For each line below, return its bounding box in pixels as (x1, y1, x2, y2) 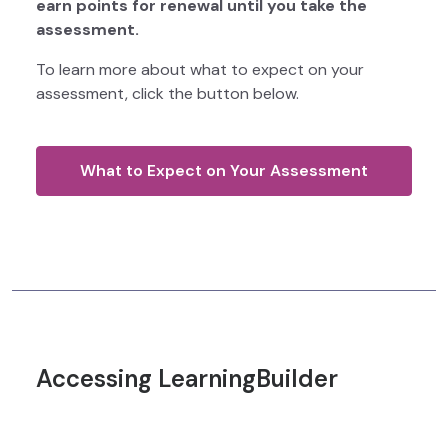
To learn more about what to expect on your (36, 59, 364, 81)
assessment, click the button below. (36, 83, 299, 105)
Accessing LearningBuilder (36, 363, 338, 395)
